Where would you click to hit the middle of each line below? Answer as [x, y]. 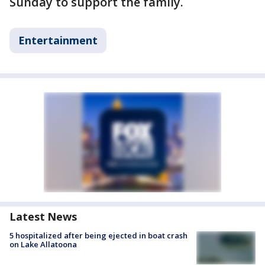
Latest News [43, 217]
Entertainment [58, 41]
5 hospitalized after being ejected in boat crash [98, 236]
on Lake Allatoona [43, 245]
